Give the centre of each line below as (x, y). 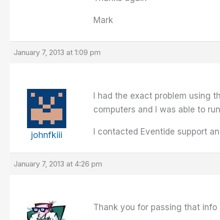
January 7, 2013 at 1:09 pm (57, 53)
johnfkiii (47, 135)
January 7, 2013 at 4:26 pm (58, 164)
